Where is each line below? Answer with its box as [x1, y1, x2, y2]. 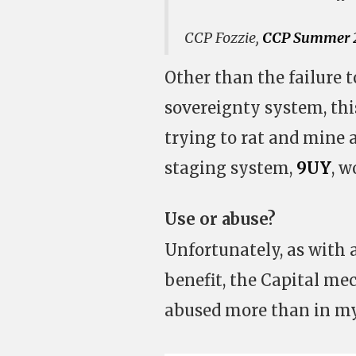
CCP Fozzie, [184, 29, 262, 47]
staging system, [164, 158, 296, 178]
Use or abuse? [164, 209, 276, 229]
